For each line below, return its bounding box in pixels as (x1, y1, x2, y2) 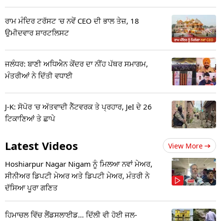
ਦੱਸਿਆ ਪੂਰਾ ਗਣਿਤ (5, 183, 58, 193)
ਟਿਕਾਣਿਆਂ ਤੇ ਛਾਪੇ (5, 113, 55, 124)
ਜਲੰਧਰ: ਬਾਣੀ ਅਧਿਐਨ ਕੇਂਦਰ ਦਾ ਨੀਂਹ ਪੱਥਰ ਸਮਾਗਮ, (5, 59, 148, 69)
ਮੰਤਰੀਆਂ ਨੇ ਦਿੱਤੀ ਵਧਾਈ (5, 71, 73, 81)
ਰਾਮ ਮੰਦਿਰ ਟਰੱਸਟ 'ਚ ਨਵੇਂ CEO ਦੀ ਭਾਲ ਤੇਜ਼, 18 (5, 16, 139, 26)
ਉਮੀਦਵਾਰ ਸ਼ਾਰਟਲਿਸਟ (5, 28, 69, 38)
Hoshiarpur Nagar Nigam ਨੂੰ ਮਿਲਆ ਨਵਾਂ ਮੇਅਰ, (5, 159, 152, 169)
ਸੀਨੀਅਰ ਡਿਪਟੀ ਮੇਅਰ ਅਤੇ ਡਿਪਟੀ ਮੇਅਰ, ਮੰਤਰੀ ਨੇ (5, 171, 149, 181)
